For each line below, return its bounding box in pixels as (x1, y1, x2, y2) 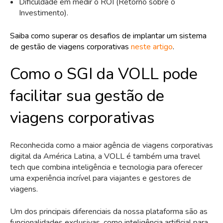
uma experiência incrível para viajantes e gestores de (10, 173, 191, 184)
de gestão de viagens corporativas (10, 41, 131, 52)
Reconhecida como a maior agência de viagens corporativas (10, 140, 213, 151)
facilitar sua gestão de (10, 85, 164, 107)
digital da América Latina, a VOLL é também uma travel (10, 151, 200, 162)
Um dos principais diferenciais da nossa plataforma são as (10, 206, 208, 217)
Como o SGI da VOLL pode (10, 63, 198, 85)
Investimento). (18, 7, 68, 18)
